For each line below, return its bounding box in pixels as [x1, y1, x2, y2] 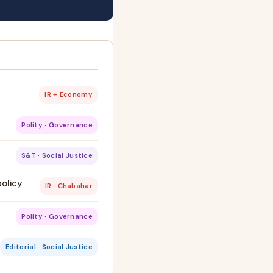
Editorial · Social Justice [5, 243, 93, 252]
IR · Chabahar [45, 182, 93, 191]
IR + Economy [44, 90, 93, 99]
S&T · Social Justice [21, 151, 93, 160]
